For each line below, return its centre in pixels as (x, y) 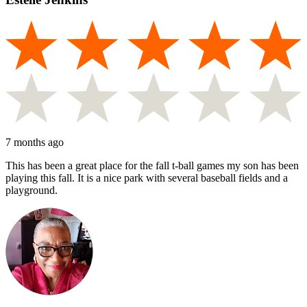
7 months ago (35, 142)
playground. (32, 190)
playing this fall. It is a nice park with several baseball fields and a (147, 177)
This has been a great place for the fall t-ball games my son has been (152, 165)
